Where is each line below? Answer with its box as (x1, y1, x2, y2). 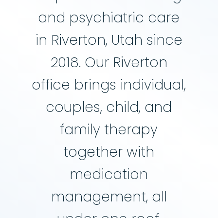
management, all (51, 187, 167, 206)
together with (63, 142, 155, 162)
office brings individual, (32, 75, 186, 94)
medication (70, 164, 148, 184)
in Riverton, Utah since (35, 30, 182, 50)
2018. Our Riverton (50, 53, 167, 72)
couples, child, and (46, 97, 172, 117)
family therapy (60, 120, 158, 139)
